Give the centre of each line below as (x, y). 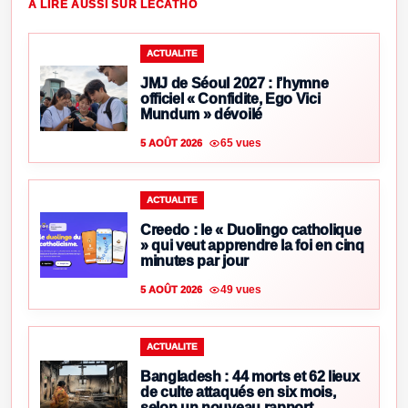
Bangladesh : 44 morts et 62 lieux (250, 377)
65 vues (241, 143)
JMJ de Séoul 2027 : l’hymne (235, 84)
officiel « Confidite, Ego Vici (230, 99)
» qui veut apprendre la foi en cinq (252, 246)
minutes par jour (194, 261)
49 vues (241, 289)
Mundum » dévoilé (201, 115)
